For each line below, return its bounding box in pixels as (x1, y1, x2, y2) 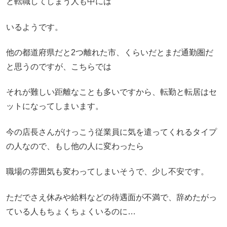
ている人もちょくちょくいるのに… (6, 207, 136, 216)
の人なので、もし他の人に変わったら (6, 141, 144, 150)
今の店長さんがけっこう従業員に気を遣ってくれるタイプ (6, 127, 217, 136)
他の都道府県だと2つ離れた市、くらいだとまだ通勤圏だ (6, 48, 213, 57)
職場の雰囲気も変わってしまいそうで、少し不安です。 (6, 167, 209, 176)
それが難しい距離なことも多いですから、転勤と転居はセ (6, 88, 217, 97)
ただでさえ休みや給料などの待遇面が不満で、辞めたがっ (6, 193, 217, 202)
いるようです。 (6, 22, 63, 31)
